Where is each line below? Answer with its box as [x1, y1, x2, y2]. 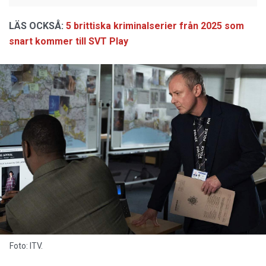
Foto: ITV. [9, 240, 43, 251]
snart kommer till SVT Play [9, 36, 128, 47]
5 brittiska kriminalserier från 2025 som [66, 20, 244, 31]
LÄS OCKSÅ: [9, 20, 64, 31]
